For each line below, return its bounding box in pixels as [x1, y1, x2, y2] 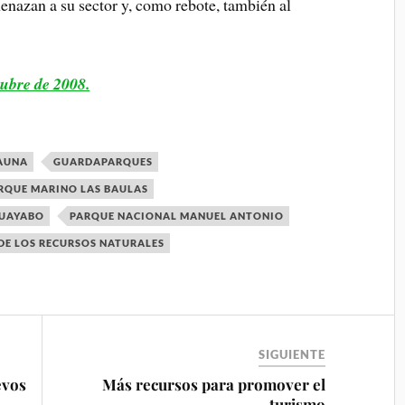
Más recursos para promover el [102, 374, 326, 395]
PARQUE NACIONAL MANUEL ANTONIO [70, 210, 285, 222]
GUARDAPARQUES [53, 155, 154, 168]
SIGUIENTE [259, 347, 326, 363]
